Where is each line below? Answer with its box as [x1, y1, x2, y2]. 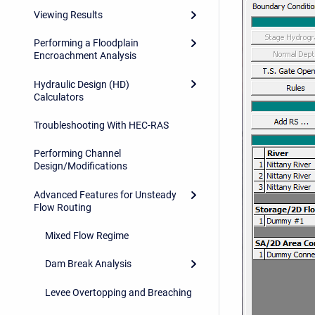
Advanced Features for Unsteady [34, 188, 176, 200]
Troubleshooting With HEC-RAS [34, 119, 169, 131]
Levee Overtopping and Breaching [45, 286, 192, 298]
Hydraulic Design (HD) [34, 78, 129, 90]
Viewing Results [34, 8, 103, 20]
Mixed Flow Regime [45, 230, 129, 242]
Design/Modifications [34, 160, 127, 172]
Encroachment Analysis [34, 50, 136, 62]
